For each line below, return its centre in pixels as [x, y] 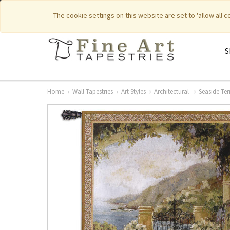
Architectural [172, 92]
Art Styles [133, 92]
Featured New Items [141, 11]
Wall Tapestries [93, 92]
